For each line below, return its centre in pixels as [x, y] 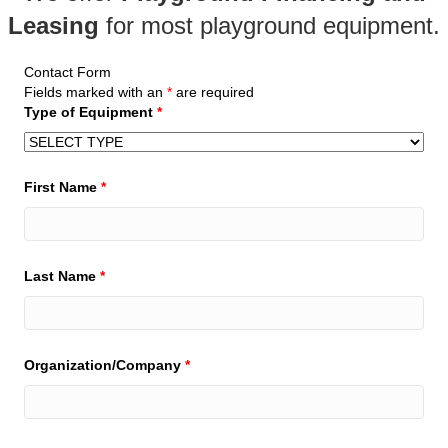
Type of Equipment [90, 112]
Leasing [57, 25]
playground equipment [316, 25]
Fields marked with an [95, 92]
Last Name [62, 276]
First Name [62, 187]
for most [153, 25]
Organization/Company [104, 365]
